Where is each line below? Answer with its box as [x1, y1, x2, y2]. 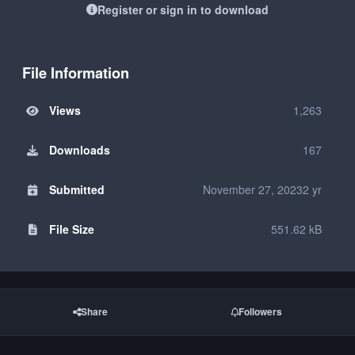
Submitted [48, 181, 105, 197]
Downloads [48, 141, 110, 158]
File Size [48, 220, 94, 237]
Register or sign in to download [97, 2, 269, 17]
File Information [22, 62, 129, 83]
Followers [239, 305, 283, 319]
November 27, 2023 [203, 181, 303, 197]
